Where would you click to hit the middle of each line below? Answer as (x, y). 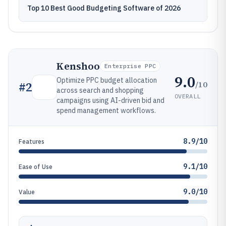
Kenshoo (78, 66)
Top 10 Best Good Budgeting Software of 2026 (104, 8)
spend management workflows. (106, 110)
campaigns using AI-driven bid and (110, 100)
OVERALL (188, 96)
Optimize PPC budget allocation (107, 80)
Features (32, 142)
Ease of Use (36, 167)
